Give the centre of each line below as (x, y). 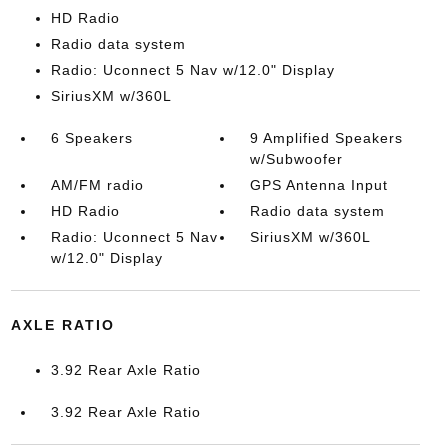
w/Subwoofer (297, 159)
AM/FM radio (97, 185)
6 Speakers (91, 138)
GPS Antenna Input (319, 185)
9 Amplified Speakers (327, 138)
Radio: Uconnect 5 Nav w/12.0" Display (192, 70)
